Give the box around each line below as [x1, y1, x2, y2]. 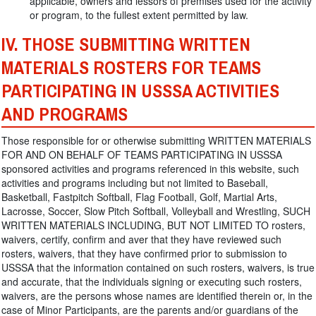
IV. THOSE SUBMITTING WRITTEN [1, 28, 250, 61]
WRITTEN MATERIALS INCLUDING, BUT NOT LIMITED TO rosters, [1, 218, 305, 232]
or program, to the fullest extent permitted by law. [30, 8, 248, 22]
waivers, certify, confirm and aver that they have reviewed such [1, 232, 281, 246]
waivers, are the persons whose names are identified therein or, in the [1, 288, 312, 303]
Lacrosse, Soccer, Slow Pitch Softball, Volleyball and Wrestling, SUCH [1, 204, 310, 218]
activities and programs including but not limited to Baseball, [1, 176, 268, 190]
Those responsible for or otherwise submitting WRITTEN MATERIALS [1, 133, 311, 147]
